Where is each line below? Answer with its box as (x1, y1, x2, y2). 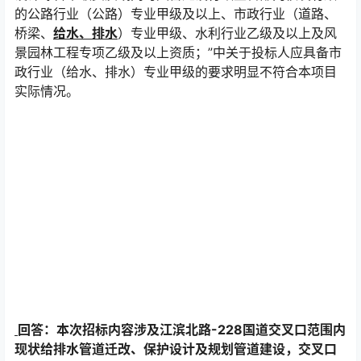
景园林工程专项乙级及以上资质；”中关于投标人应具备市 (15, 44, 342, 60)
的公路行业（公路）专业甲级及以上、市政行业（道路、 (15, 6, 337, 22)
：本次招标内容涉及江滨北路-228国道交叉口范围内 (44, 321, 346, 338)
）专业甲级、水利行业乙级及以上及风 (118, 25, 337, 41)
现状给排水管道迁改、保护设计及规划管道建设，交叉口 (15, 340, 337, 357)
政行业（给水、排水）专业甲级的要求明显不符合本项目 (15, 64, 337, 80)
